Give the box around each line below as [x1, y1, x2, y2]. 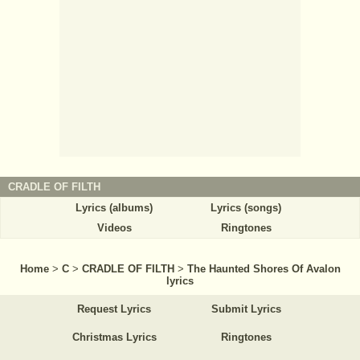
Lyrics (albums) [76, 201, 153, 214]
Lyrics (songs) [211, 201, 281, 214]
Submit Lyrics [211, 302, 281, 315]
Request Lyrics [77, 302, 151, 315]
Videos [96, 221, 132, 234]
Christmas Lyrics [72, 330, 157, 343]
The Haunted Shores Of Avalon [186, 262, 341, 275]
